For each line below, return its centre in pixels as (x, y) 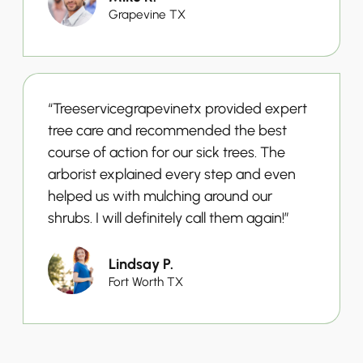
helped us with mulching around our (160, 196)
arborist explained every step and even (172, 174)
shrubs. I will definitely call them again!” (169, 218)
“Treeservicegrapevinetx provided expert (177, 108)
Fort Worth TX (146, 281)
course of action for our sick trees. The (167, 152)
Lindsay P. (141, 264)
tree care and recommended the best (167, 130)
